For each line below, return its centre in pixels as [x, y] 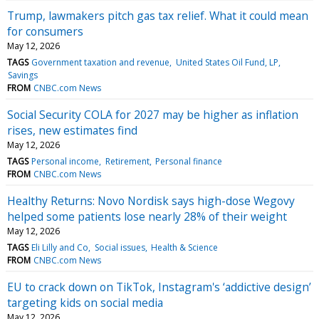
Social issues [120, 247]
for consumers [45, 31]
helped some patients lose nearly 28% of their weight [147, 216]
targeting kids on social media [85, 302]
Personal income [66, 161]
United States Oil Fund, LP [227, 62]
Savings [23, 75]
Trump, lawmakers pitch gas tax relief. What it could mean [158, 15]
